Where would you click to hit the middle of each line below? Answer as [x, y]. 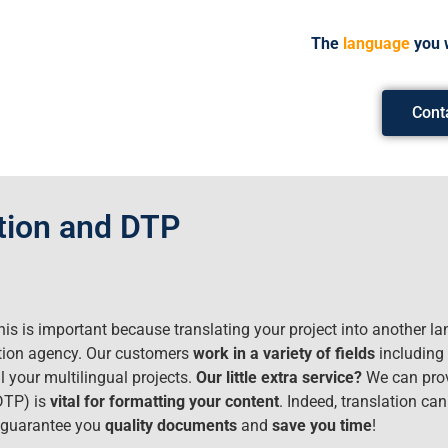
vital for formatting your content [164, 402]
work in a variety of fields [286, 354]
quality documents [171, 426]
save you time [322, 426]
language [376, 43]
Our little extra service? [279, 378]
